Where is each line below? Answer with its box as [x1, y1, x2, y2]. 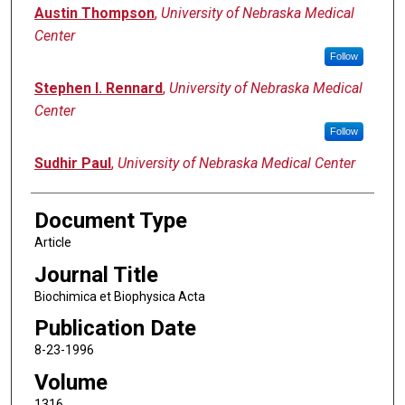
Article [33, 235, 71, 250]
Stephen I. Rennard [33, 80, 163, 98]
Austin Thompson [33, 5, 155, 23]
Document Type [33, 208, 187, 234]
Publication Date [33, 316, 196, 342]
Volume [33, 369, 108, 395]
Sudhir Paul [33, 155, 111, 173]
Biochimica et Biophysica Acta [33, 288, 205, 304]
